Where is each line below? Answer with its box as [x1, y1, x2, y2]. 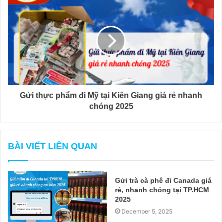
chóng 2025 [89, 102, 133, 111]
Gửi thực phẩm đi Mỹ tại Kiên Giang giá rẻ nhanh [20, 91, 202, 100]
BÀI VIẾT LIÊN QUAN [8, 141, 97, 152]
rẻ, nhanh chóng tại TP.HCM [115, 186, 209, 194]
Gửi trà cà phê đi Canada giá [115, 176, 212, 185]
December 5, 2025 [121, 208, 172, 216]
